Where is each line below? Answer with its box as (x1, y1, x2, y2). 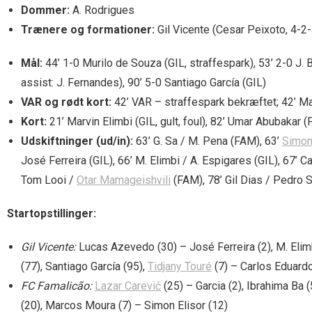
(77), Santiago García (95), (21, 259, 148, 273)
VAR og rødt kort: (21, 95, 111, 109)
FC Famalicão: (21, 279, 92, 292)
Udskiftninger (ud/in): (21, 134, 133, 148)
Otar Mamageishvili (77, 173, 171, 187)
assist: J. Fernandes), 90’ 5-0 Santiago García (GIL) (21, 75, 266, 89)
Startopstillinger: (7, 206, 96, 220)
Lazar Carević (95, 279, 161, 292)
